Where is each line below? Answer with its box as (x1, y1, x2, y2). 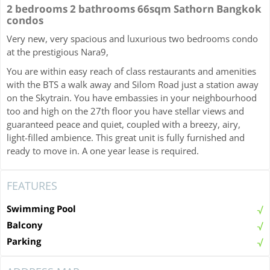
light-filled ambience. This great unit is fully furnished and (7, 131, 245, 143)
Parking (7, 234, 41, 247)
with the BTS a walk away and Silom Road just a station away (7, 78, 259, 90)
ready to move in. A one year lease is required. (7, 144, 199, 157)
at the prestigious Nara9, (7, 45, 111, 58)
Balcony (7, 218, 43, 231)
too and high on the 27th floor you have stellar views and (7, 104, 244, 117)
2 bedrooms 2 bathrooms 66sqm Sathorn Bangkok (7, 1, 262, 16)
